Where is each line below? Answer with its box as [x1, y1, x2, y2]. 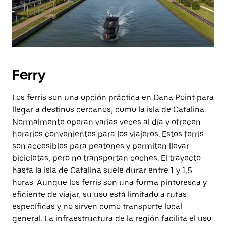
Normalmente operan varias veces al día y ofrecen [12, 117, 201, 127]
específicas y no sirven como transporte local [12, 202, 182, 211]
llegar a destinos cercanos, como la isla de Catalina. [12, 105, 206, 115]
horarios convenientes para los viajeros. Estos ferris [12, 129, 204, 139]
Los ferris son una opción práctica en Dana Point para [12, 93, 214, 102]
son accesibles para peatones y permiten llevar [12, 141, 189, 151]
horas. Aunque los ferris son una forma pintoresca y [12, 178, 207, 187]
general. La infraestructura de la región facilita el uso [12, 214, 211, 223]
